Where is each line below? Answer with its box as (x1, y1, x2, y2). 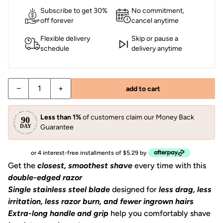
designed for (112, 184, 159, 194)
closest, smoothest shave (37, 160, 132, 170)
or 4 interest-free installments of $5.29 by (31, 149, 146, 156)
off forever (40, 16, 74, 25)
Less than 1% (40, 113, 81, 121)
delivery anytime (131, 44, 182, 53)
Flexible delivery (40, 34, 90, 43)
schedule (40, 44, 69, 53)
